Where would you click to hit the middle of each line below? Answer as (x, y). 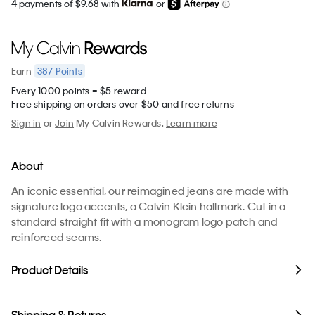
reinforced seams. (57, 237)
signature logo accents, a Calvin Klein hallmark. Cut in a (149, 206)
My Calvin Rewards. (120, 122)
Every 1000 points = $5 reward (79, 90)
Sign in (26, 122)
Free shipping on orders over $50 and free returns (123, 103)
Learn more (192, 122)
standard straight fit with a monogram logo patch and (145, 221)
